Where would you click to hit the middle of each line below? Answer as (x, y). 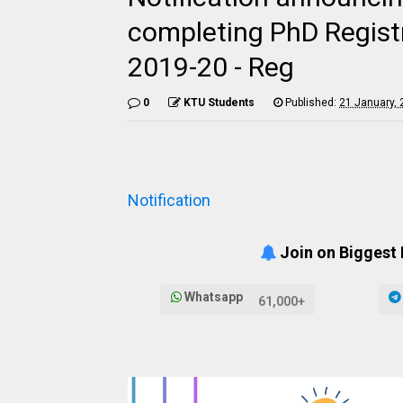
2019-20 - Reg (211, 67)
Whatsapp (213, 297)
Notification (169, 200)
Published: (311, 103)
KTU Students (219, 103)
